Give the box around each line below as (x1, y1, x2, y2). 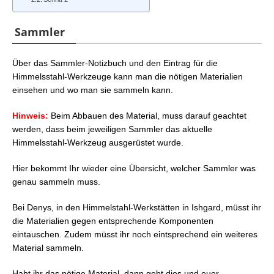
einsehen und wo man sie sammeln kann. (12, 84, 173, 95)
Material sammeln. (12, 242, 84, 253)
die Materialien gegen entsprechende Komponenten (12, 215, 213, 226)
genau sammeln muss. (12, 176, 100, 187)
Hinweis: (12, 110, 48, 120)
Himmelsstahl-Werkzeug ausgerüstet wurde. (12, 137, 183, 147)
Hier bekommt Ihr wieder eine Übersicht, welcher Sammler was (12, 163, 256, 173)
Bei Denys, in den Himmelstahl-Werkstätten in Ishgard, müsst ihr (12, 202, 261, 212)
